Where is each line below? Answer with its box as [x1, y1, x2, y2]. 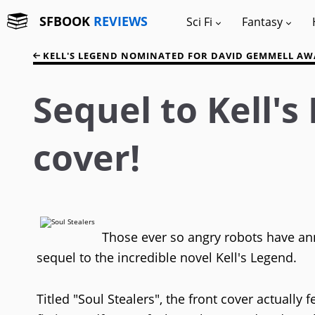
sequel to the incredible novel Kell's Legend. [37, 248, 297, 266]
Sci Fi [186, 14, 212, 30]
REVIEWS [94, 13, 148, 30]
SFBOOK [39, 13, 94, 30]
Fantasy [242, 14, 283, 30]
